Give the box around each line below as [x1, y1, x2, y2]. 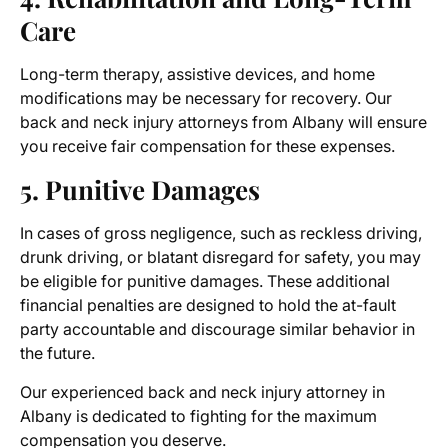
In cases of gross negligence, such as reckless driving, [20, 223, 422, 244]
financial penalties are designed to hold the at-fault [20, 295, 396, 316]
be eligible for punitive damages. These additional [20, 271, 390, 292]
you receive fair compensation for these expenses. [20, 136, 395, 157]
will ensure [344, 112, 427, 133]
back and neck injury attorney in [148, 382, 385, 403]
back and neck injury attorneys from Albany [20, 112, 344, 133]
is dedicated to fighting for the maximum [72, 406, 377, 427]
